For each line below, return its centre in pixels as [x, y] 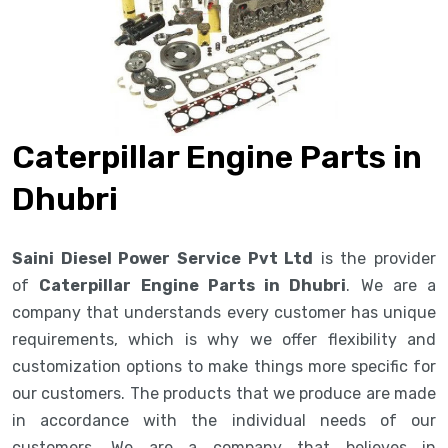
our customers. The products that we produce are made [224, 393]
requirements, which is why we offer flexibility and [224, 339]
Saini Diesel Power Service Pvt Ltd [163, 258]
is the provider [374, 258]
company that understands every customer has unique [224, 312]
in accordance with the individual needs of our [224, 420]
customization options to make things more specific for [224, 366]
